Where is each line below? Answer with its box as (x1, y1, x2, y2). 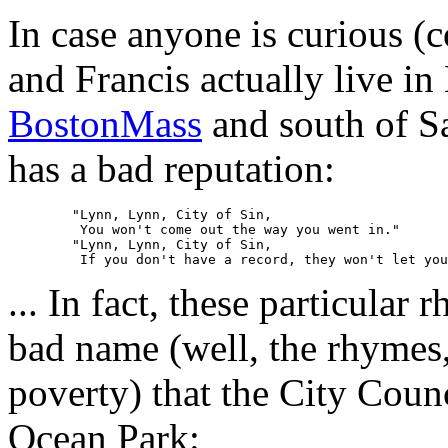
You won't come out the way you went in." (8, 222, 72, 238)
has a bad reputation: (8, 147, 335, 191)
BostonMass (8, 102, 202, 146)
